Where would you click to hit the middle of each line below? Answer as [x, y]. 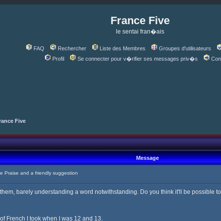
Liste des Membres [123, 48]
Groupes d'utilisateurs [185, 48]
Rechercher [72, 48]
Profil [58, 59]
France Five [140, 20]
